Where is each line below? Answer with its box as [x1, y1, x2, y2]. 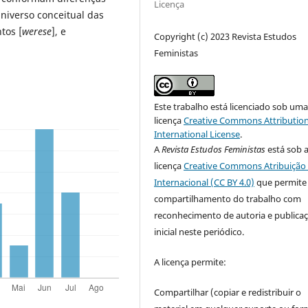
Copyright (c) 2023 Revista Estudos [154, 30, 297, 43]
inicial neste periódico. [154, 225, 245, 238]
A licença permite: [154, 255, 227, 268]
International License [154, 127, 241, 140]
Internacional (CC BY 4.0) [154, 175, 255, 188]
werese [22, 24, 52, 38]
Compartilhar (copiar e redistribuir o [154, 285, 302, 298]
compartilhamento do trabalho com [154, 192, 302, 205]
